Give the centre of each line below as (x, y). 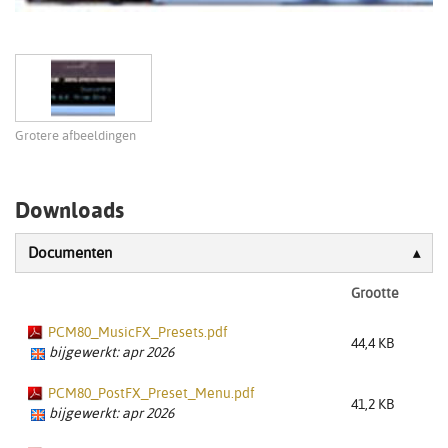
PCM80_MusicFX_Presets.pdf (138, 331)
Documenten (70, 252)
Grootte (375, 292)
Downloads (69, 209)
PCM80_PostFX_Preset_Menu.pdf (151, 392)
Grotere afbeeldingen (75, 135)
